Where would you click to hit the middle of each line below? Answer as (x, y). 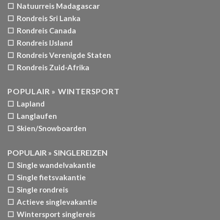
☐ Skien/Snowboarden (47, 128)
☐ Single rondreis (38, 189)
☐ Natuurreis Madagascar (54, 6)
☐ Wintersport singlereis (51, 214)
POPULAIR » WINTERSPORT (64, 91)
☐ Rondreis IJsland (40, 42)
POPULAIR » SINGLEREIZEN (57, 152)
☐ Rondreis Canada (42, 30)
